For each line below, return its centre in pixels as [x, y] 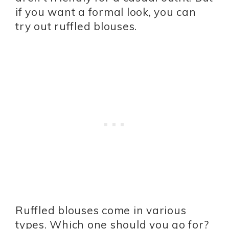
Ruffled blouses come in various [101, 210]
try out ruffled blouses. [76, 26]
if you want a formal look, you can [106, 12]
